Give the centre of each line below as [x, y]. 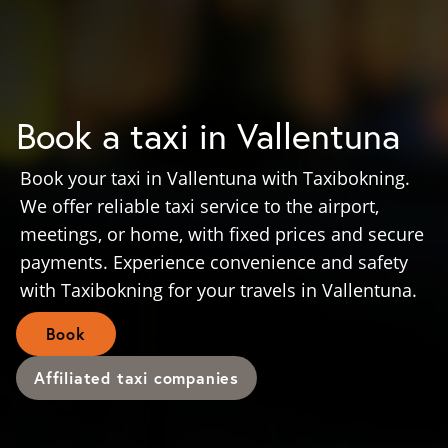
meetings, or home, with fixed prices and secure [222, 234]
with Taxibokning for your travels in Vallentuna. [218, 290]
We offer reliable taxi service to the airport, [199, 206]
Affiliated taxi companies [136, 377]
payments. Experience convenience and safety [214, 262]
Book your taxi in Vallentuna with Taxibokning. [215, 178]
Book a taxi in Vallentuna [208, 135]
